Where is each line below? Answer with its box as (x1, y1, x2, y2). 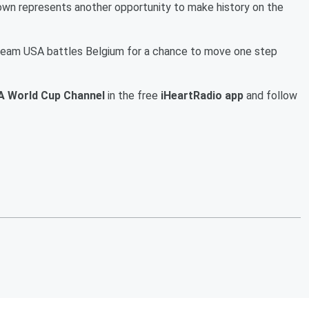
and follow (243, 88, 297, 102)
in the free (105, 88, 161, 102)
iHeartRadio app (161, 88, 243, 102)
